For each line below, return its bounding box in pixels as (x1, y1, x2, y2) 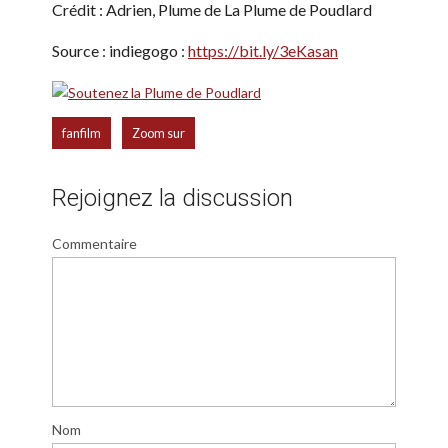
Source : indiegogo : (52, 40, 188, 60)
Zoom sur (132, 125, 185, 142)
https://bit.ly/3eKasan (188, 40, 338, 60)
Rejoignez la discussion (52, 184, 293, 213)
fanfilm (62, 125, 101, 142)
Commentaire (52, 235, 137, 253)
